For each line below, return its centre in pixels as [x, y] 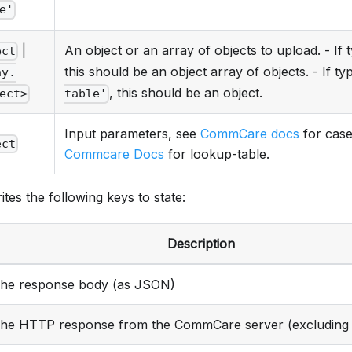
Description [201, 244]
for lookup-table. [217, 154]
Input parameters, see [132, 134]
